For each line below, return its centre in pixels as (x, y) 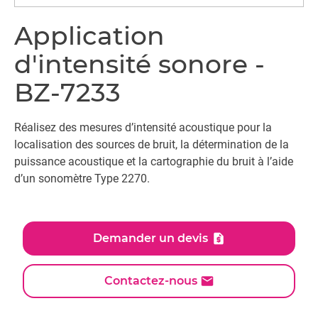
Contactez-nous (151, 281)
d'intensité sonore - (139, 64)
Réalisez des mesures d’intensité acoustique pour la (143, 127)
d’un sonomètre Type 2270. (82, 179)
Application (89, 35)
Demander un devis (150, 238)
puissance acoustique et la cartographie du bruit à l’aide (154, 161)
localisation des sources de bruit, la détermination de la (152, 144)
